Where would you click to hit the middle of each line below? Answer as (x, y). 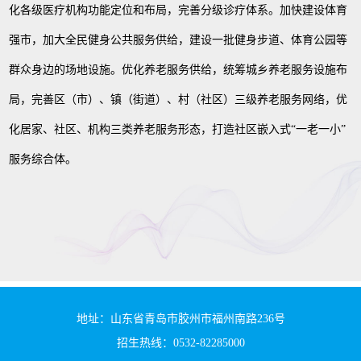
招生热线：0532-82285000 (180, 343)
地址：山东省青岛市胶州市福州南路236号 (180, 319)
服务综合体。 (43, 160)
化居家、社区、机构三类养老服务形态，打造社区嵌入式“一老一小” (178, 130)
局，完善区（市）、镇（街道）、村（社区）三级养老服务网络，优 (178, 100)
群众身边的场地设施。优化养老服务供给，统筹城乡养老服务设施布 (178, 70)
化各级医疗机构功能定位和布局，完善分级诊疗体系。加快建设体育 (178, 10)
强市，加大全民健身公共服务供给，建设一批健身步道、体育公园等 (178, 40)
